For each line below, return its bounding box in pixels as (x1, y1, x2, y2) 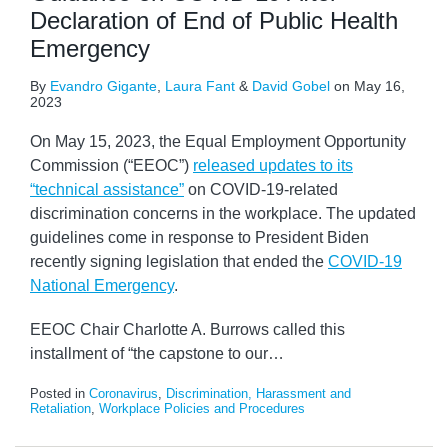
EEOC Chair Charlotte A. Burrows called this (30, 321, 345, 339)
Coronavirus (89, 386, 158, 402)
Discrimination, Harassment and (166, 386, 351, 402)
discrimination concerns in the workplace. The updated (30, 205, 416, 223)
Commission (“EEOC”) (30, 157, 193, 175)
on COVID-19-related (184, 181, 338, 199)
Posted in (30, 386, 89, 402)
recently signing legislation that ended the (30, 253, 328, 271)
